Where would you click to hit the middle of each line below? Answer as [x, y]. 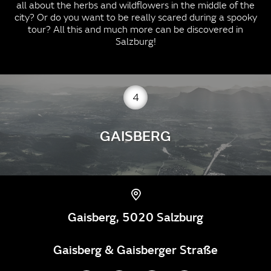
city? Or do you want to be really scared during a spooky [135, 17]
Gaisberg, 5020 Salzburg [135, 216]
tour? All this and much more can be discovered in [135, 29]
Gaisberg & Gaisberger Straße [135, 249]
